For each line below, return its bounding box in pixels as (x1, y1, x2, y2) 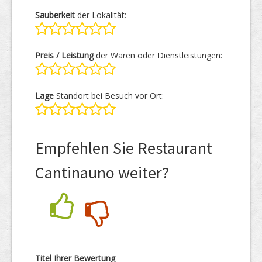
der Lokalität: (75, 9, 126, 20)
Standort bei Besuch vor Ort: (54, 90, 164, 101)
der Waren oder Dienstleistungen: (94, 50, 222, 61)
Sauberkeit (35, 9, 75, 20)
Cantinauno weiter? (35, 162, 169, 183)
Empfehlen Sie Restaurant (35, 137, 212, 158)
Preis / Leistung (35, 50, 94, 61)
